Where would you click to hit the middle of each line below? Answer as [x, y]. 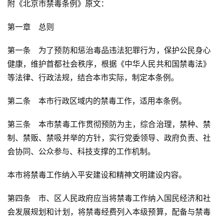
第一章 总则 [31, 27]
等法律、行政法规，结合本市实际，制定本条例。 [93, 78]
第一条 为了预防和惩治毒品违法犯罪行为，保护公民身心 [109, 50]
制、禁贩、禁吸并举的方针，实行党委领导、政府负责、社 [109, 138]
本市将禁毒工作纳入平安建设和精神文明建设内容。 [97, 175]
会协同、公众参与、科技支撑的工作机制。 [81, 152]
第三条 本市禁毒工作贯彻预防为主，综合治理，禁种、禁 [109, 124]
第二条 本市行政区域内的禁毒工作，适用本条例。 [97, 101]
